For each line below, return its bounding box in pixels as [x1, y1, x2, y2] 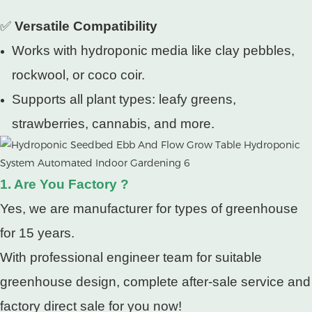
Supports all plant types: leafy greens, [11, 92, 236, 107]
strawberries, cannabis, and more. [11, 116, 214, 131]
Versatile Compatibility [15, 19, 157, 33]
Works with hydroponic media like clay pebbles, [11, 43, 295, 58]
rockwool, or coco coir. [11, 68, 145, 82]
